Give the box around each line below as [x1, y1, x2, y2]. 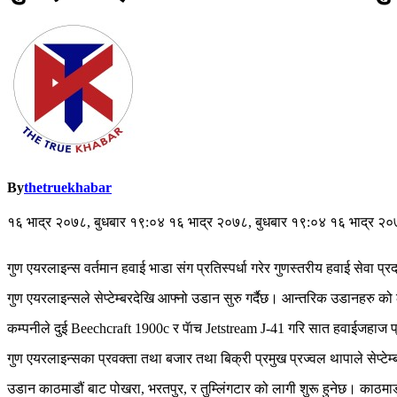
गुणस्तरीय [274, 261, 323, 276]
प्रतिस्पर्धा [197, 261, 247, 276]
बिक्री [221, 351, 252, 367]
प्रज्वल [290, 351, 326, 367]
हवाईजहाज [333, 321, 387, 337]
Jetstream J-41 [202, 321, 288, 337]
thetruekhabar [24, 180, 112, 196]
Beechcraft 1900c [67, 321, 173, 337]
